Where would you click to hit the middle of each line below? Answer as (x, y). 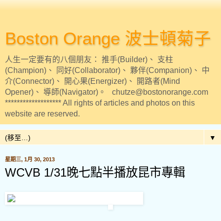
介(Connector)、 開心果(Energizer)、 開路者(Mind (92, 81)
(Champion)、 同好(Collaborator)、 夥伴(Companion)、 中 (107, 70)
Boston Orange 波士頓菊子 (108, 38)
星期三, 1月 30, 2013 (30, 159)
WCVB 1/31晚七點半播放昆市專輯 (95, 172)
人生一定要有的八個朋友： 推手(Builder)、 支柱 (89, 59)
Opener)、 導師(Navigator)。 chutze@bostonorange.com (107, 92)
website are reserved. (42, 114)
